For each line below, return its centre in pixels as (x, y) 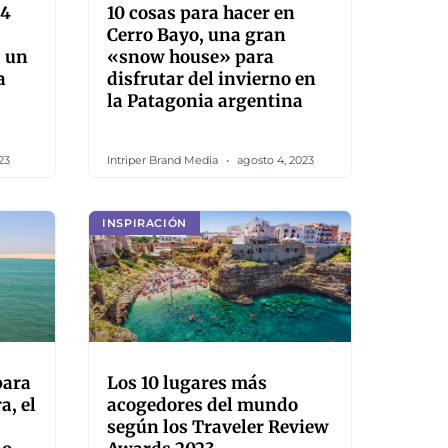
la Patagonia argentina (205, 101)
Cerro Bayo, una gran (196, 35)
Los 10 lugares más (187, 383)
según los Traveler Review (218, 427)
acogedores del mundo (202, 405)
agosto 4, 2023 (274, 160)
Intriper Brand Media (164, 160)
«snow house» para (190, 57)
